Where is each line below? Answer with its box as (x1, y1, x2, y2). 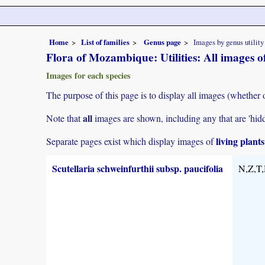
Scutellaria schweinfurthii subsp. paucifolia (52, 161, 223, 176)
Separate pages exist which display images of (46, 135, 216, 148)
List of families (81, 36, 130, 47)
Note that (46, 111, 83, 124)
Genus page (144, 36, 181, 47)
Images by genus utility (193, 36, 264, 47)
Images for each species (46, 69, 131, 82)
